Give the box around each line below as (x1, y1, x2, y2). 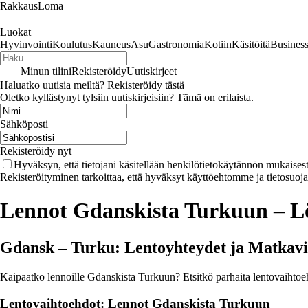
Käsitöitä (232, 38, 270, 50)
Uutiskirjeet (126, 65, 177, 77)
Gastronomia (148, 38, 204, 50)
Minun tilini (21, 65, 71, 77)
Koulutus (52, 38, 92, 50)
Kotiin (204, 38, 232, 50)
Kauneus (92, 38, 131, 50)
